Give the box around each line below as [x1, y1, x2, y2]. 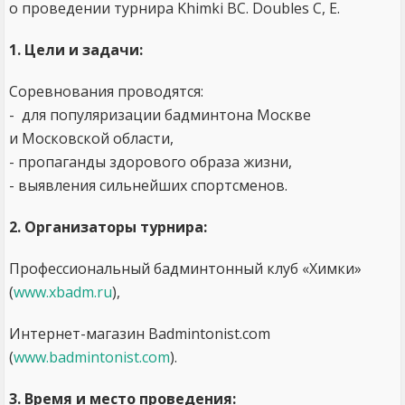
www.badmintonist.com [14, 347, 170, 367]
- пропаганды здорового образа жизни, [9, 152, 292, 172]
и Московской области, [9, 128, 177, 148]
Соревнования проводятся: [9, 81, 203, 101]
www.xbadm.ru [14, 282, 112, 302]
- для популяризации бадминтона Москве [9, 105, 311, 125]
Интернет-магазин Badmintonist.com [9, 324, 270, 344]
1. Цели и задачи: [9, 40, 143, 60]
